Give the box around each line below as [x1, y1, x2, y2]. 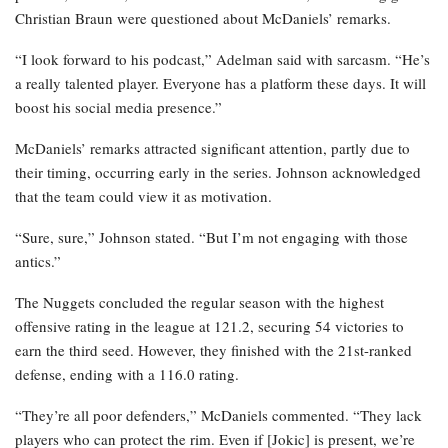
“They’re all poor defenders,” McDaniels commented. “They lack [15, 405, 422, 426]
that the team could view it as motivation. [15, 186, 272, 207]
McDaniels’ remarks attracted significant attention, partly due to [15, 138, 410, 159]
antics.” [15, 251, 61, 272]
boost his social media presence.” [15, 97, 222, 118]
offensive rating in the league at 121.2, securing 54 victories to [15, 316, 404, 337]
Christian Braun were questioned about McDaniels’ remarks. [15, 8, 391, 29]
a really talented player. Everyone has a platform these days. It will [15, 73, 426, 94]
